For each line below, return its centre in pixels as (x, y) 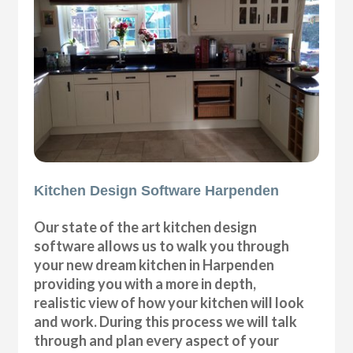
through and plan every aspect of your (157, 341)
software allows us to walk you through (162, 246)
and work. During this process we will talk (166, 322)
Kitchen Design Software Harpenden (157, 191)
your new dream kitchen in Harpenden (154, 265)
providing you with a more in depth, (145, 284)
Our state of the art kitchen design (146, 227)
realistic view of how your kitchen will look (169, 303)
